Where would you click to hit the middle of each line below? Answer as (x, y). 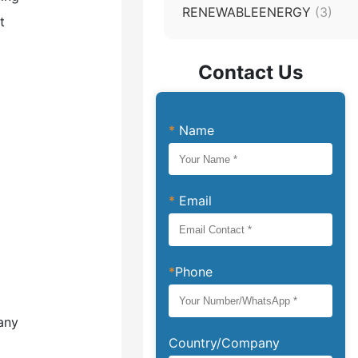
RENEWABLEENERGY (249, 12)
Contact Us (251, 72)
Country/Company (225, 342)
